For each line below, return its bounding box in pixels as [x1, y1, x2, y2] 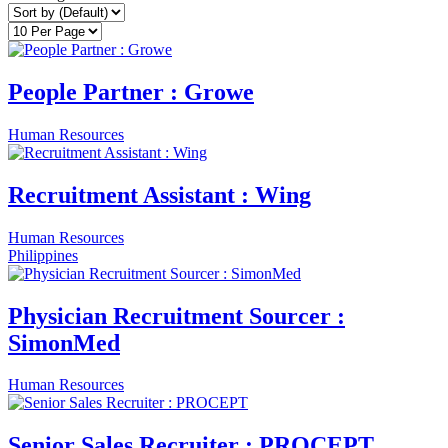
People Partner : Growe [8, 78, 254, 105]
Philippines [8, 246, 78, 264]
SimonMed [8, 329, 120, 356]
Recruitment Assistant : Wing [8, 181, 311, 208]
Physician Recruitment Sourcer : [8, 302, 345, 329]
